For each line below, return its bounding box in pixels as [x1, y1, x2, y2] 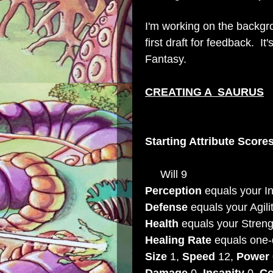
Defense [145, 201, 188, 213]
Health [145, 218, 179, 230]
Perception [145, 185, 202, 197]
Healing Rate [145, 234, 211, 246]
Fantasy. [145, 53, 186, 65]
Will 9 [145, 168, 187, 180]
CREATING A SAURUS [145, 86, 264, 98]
